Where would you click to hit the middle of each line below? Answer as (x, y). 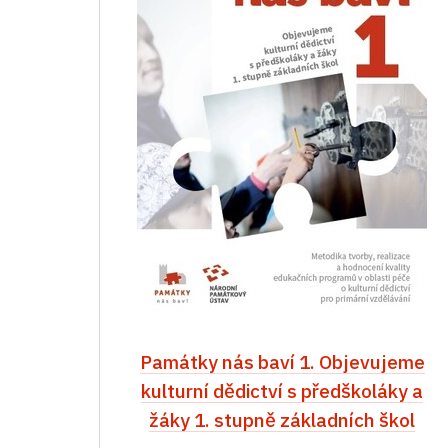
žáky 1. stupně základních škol (282, 420)
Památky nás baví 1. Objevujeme (282, 362)
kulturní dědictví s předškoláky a (282, 391)
